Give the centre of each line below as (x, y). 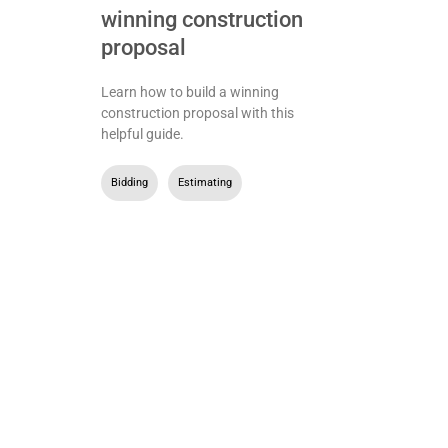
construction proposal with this (197, 112)
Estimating (204, 182)
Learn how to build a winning (189, 91)
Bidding (129, 182)
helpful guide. (142, 133)
